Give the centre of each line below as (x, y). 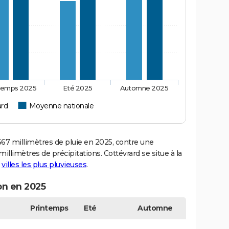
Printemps (49, 208)
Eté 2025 (78, 88)
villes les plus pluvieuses (44, 164)
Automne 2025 (144, 88)
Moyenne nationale (61, 106)
